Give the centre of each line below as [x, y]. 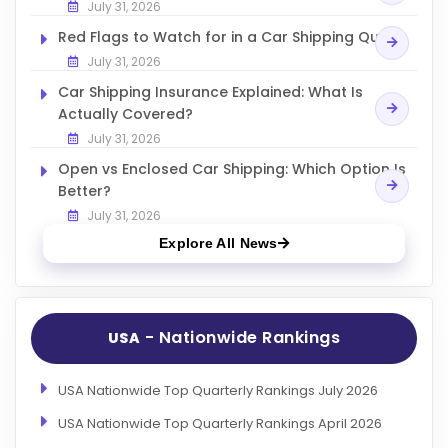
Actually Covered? [125, 113]
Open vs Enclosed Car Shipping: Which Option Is [232, 168]
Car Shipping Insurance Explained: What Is [210, 91]
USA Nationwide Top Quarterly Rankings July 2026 [218, 391]
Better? [84, 190]
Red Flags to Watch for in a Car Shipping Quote [231, 36]
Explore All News [218, 242]
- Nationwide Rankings [240, 338]
